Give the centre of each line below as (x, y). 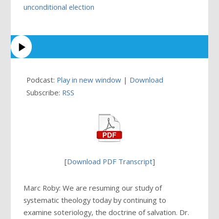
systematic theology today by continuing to (95, 200)
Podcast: (42, 80)
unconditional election (59, 7)
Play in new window (89, 80)
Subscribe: (44, 93)
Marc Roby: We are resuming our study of (93, 187)
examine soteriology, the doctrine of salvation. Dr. (107, 212)
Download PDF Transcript (109, 161)
